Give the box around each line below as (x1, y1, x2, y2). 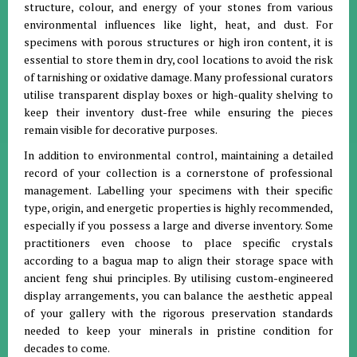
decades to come (24, 339, 108, 355)
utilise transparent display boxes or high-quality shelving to (24, 86, 333, 102)
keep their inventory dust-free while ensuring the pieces (24, 104, 333, 120)
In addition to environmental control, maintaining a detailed (24, 147, 333, 163)
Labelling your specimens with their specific (96, 182, 333, 198)
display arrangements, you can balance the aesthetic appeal (24, 287, 333, 303)
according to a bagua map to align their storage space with (24, 252, 333, 268)
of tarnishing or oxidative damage (24, 69, 190, 84)
